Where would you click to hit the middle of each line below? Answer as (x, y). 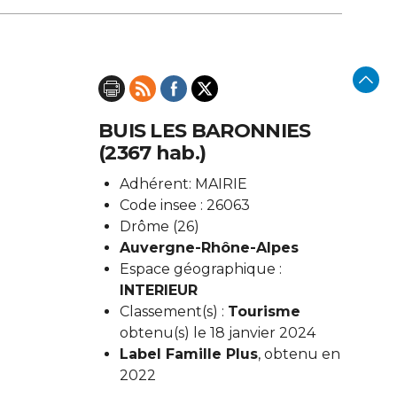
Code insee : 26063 (185, 205)
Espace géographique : (201, 269)
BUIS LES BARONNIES (205, 131)
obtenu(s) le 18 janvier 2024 (218, 333)
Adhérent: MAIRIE (183, 184)
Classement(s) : (174, 311)
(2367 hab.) (152, 153)
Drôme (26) (160, 226)
